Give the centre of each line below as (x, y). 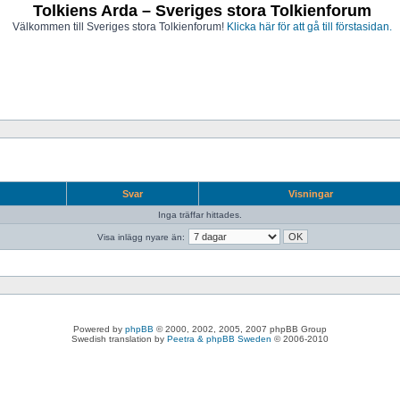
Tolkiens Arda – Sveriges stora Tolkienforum (202, 11)
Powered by (99, 329)
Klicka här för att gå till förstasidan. (309, 27)
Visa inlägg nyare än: (141, 237)
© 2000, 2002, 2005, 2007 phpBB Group (240, 329)
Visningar (311, 194)
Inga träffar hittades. (200, 215)
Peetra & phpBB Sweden (219, 339)
